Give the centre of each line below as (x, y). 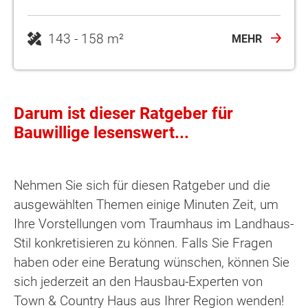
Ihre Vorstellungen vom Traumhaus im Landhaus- (154, 223)
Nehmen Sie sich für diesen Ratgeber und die (142, 185)
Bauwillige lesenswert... (101, 132)
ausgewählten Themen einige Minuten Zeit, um (146, 204)
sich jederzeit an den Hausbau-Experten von (138, 281)
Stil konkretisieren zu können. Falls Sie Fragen (143, 243)
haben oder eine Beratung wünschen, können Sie (152, 262)
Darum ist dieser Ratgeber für (123, 113)
